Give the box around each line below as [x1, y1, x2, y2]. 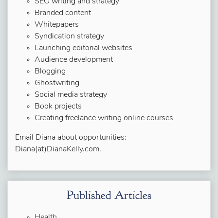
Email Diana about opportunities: [15, 134, 127, 142]
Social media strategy [35, 91, 107, 99]
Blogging [35, 68, 66, 75]
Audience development [35, 56, 113, 64]
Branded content [35, 9, 91, 17]
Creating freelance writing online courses [35, 114, 173, 122]
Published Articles [67, 188, 151, 202]
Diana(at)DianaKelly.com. [15, 145, 101, 153]
